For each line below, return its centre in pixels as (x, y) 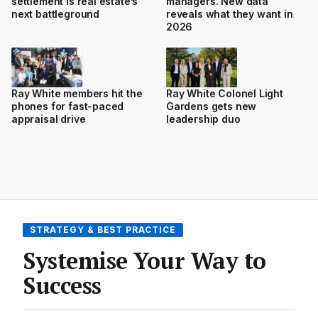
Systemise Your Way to (144, 261)
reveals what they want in (230, 13)
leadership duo (203, 119)
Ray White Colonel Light (225, 93)
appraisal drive (49, 119)
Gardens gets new (212, 106)
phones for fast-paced (68, 106)
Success (62, 285)
